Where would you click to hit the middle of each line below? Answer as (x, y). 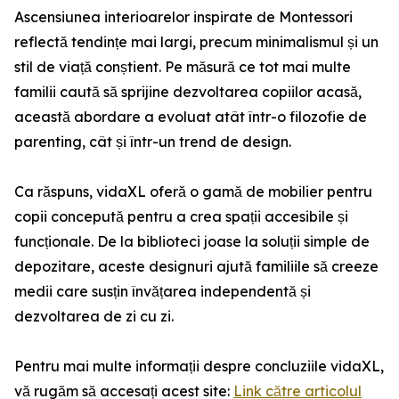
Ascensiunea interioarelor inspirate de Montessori (183, 17)
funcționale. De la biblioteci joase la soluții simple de (192, 242)
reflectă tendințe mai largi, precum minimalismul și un (196, 42)
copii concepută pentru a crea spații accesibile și (181, 217)
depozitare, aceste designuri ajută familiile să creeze (196, 267)
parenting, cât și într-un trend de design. (153, 142)
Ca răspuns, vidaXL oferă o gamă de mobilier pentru (193, 192)
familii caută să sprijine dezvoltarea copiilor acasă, (188, 92)
